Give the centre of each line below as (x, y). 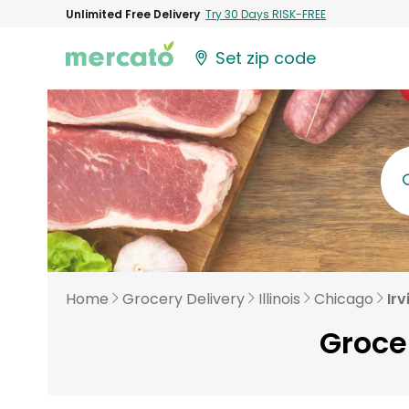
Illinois (279, 299)
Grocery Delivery (184, 299)
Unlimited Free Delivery (133, 14)
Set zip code (266, 58)
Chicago (344, 299)
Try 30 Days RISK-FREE (266, 14)
